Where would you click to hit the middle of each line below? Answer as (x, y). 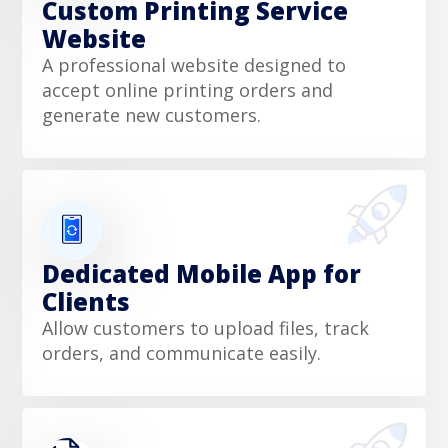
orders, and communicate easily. (181, 352)
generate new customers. (151, 114)
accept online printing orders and (187, 89)
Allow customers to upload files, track (205, 327)
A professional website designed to (194, 64)
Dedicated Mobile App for (201, 273)
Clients (86, 301)
